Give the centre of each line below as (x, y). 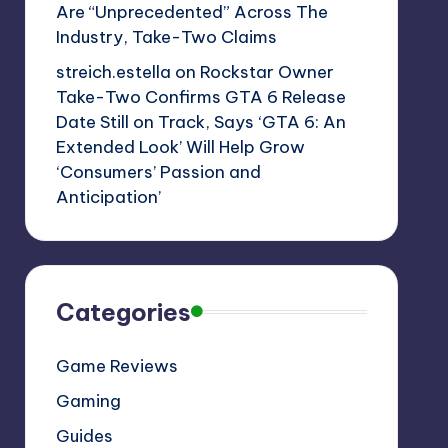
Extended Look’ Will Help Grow (180, 146)
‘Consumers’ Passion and (158, 171)
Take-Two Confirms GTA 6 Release (200, 96)
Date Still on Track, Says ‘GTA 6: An (200, 121)
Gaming (88, 400)
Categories (123, 311)
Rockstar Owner (266, 71)
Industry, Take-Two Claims (166, 36)
